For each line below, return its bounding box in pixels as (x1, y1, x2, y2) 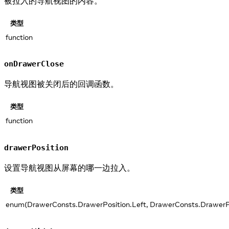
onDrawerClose (4, 59, 64, 69)
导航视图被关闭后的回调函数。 (4, 79, 119, 89)
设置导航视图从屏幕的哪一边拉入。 (4, 162, 135, 173)
